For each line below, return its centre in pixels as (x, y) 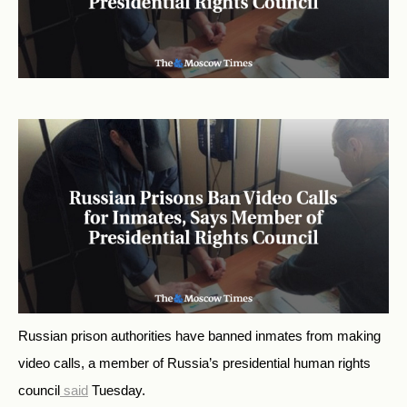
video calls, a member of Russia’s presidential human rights (194, 363)
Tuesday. (117, 391)
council (39, 391)
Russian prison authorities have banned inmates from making (199, 336)
